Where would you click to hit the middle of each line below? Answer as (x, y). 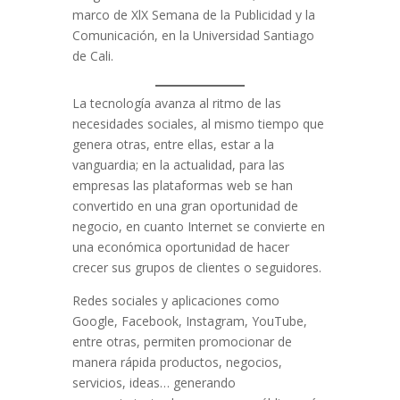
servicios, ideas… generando (154, 383)
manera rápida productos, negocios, (177, 362)
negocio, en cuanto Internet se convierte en (198, 227)
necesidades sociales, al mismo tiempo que (198, 124)
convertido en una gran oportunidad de (185, 206)
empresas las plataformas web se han (182, 186)
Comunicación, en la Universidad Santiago (193, 36)
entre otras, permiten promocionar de (182, 342)
